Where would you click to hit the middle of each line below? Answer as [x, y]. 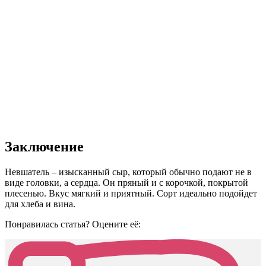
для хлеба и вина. [40, 204]
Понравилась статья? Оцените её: [73, 224]
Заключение [44, 146]
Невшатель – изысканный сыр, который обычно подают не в [128, 172]
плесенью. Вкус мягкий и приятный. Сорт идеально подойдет [131, 193]
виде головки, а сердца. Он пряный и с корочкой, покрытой [126, 182]
